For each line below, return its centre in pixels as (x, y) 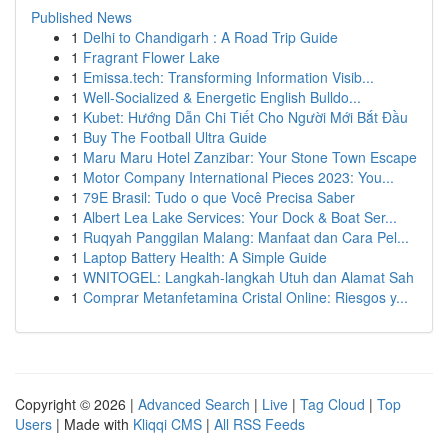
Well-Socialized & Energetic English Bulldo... (222, 97)
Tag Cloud (332, 404)
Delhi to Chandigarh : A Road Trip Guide (210, 37)
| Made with (92, 424)
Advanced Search (194, 404)
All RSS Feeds (259, 424)
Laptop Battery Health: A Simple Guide (205, 257)
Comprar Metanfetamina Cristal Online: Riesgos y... (245, 297)
